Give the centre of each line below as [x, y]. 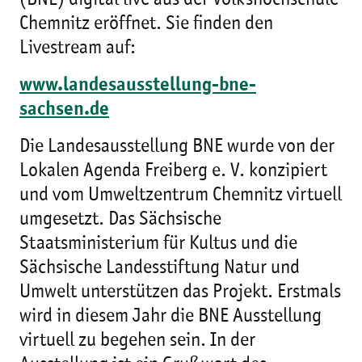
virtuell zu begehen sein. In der [137, 341]
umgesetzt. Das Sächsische [120, 220]
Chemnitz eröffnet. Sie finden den [146, 24]
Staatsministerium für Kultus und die [158, 244]
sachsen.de [64, 110]
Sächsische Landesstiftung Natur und [160, 268]
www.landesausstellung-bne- [138, 86]
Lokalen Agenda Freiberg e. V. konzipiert [173, 171]
